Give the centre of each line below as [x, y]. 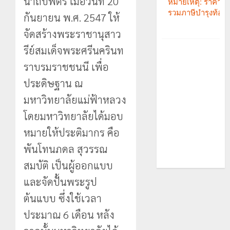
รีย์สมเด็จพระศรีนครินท [74, 50]
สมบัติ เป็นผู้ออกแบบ [68, 165]
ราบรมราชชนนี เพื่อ [66, 67]
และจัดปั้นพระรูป [60, 182]
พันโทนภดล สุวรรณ [65, 149]
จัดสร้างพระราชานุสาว [72, 34]
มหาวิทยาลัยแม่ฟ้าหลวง [75, 100]
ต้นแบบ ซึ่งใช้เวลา [63, 198]
